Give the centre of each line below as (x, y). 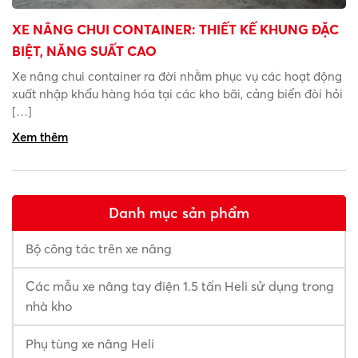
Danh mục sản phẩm (179, 213)
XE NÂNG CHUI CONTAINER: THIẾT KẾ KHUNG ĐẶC (175, 29)
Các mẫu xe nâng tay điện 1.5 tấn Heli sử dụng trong (180, 286)
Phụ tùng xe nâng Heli (90, 343)
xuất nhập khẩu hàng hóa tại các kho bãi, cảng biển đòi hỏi (177, 93)
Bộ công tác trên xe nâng (99, 248)
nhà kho (49, 306)
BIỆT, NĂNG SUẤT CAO (84, 50)
